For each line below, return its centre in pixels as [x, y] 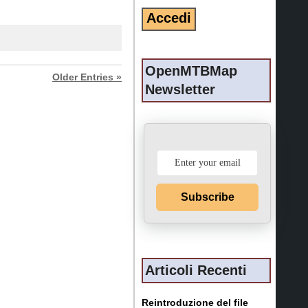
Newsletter [180, 89]
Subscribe [207, 197]
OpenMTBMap [191, 70]
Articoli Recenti [196, 270]
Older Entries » [87, 77]
